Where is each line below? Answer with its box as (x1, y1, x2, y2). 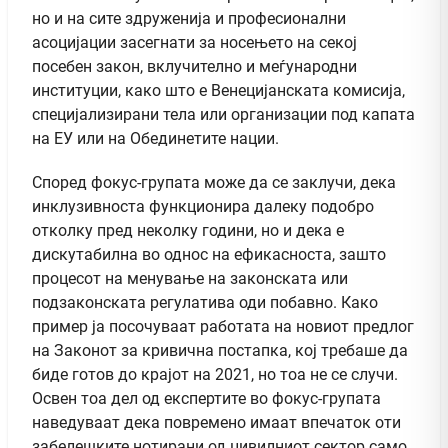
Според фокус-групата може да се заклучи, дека (32, 172, 396, 192)
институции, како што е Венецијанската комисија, (32, 80, 405, 100)
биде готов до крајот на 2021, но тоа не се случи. (32, 364, 398, 384)
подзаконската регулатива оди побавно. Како (32, 292, 378, 312)
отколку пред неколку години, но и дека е (32, 220, 344, 240)
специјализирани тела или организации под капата (32, 104, 415, 124)
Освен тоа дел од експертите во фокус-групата (32, 388, 381, 408)
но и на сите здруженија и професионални (32, 8, 346, 28)
